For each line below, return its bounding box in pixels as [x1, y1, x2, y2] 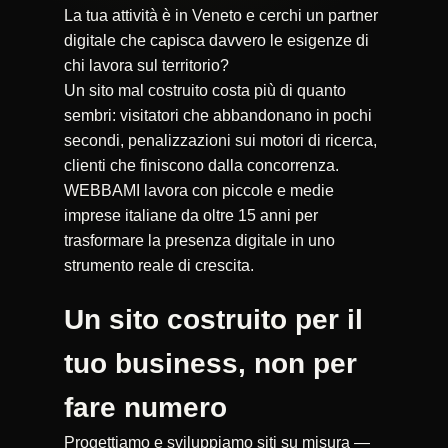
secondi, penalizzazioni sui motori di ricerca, [64, 131, 377, 149]
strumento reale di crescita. [64, 256, 254, 274]
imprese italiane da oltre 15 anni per [64, 206, 318, 224]
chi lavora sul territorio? [64, 56, 229, 74]
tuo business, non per [64, 347, 357, 379]
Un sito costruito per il [64, 303, 363, 335]
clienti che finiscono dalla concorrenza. [64, 156, 339, 174]
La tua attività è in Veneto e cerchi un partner [64, 6, 378, 24]
